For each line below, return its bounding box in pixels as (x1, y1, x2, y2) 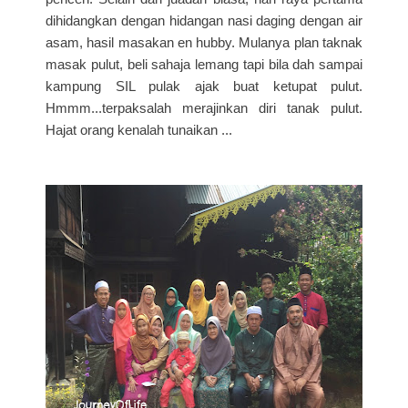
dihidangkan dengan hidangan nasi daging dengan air (46, 12, 362, 28)
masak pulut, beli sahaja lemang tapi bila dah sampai (46, 56, 362, 72)
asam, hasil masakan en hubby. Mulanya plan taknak (46, 34, 362, 50)
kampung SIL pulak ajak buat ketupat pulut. (46, 77, 362, 94)
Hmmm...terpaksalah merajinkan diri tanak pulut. (46, 99, 362, 116)
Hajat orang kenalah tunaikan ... (46, 121, 232, 138)
